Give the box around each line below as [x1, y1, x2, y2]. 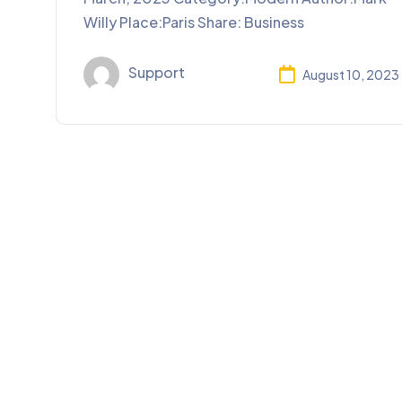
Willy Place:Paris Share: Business [83, 13, 304, 32]
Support [128, 63, 185, 83]
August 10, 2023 [301, 66, 399, 83]
